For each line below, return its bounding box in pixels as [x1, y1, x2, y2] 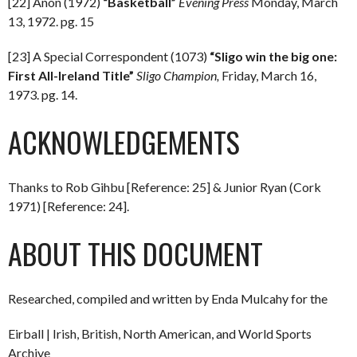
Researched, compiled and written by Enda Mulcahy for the [8, 291, 328, 306]
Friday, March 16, [219, 68, 316, 83]
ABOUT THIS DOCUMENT [8, 232, 263, 274]
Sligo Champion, [136, 68, 219, 83]
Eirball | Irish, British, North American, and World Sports [8, 326, 312, 341]
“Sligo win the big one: [210, 49, 337, 64]
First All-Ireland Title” [8, 68, 134, 83]
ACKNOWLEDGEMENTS [8, 120, 240, 163]
